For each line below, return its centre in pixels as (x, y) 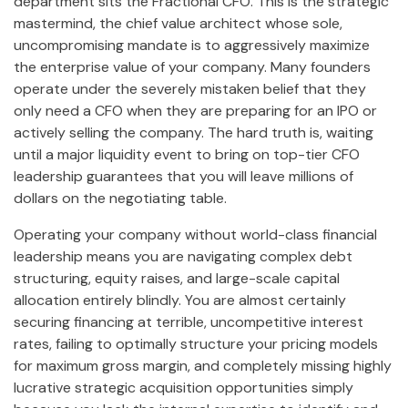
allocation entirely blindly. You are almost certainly (180, 301)
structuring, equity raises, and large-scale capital (177, 279)
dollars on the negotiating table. (120, 199)
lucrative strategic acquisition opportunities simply (184, 388)
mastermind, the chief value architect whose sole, (178, 24)
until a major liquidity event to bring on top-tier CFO (187, 155)
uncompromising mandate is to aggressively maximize (192, 46)
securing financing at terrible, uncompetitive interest (189, 322)
